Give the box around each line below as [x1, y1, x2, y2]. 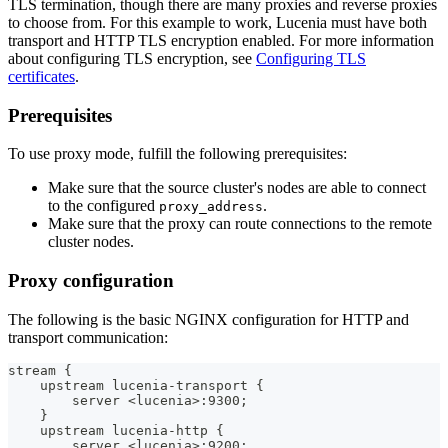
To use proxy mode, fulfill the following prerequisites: [8, 145, 347, 163]
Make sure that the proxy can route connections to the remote [48, 215, 432, 233]
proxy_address [159, 199, 263, 215]
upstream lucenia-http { [8, 422, 224, 438]
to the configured [48, 197, 159, 215]
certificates [8, 67, 75, 85]
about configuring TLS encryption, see [8, 49, 256, 67]
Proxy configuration [8, 270, 174, 292]
